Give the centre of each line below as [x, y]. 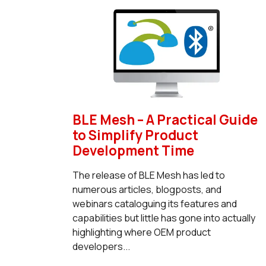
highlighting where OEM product [141, 232]
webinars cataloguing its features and [154, 203]
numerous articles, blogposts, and [147, 189]
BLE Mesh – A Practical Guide [165, 119]
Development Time [133, 150]
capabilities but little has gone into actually [164, 218]
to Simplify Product [135, 135]
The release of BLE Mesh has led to [148, 175]
